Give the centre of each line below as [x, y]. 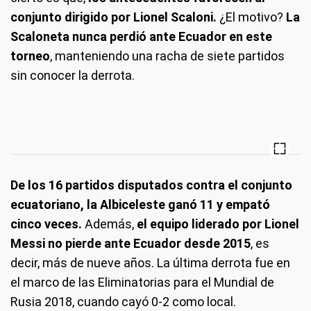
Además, [108, 224]
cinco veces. [46, 224]
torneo [30, 56]
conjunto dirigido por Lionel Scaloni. [115, 17]
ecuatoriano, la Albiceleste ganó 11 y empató [140, 204]
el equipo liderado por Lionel [217, 224]
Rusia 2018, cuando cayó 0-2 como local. [123, 302]
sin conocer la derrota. [73, 75]
